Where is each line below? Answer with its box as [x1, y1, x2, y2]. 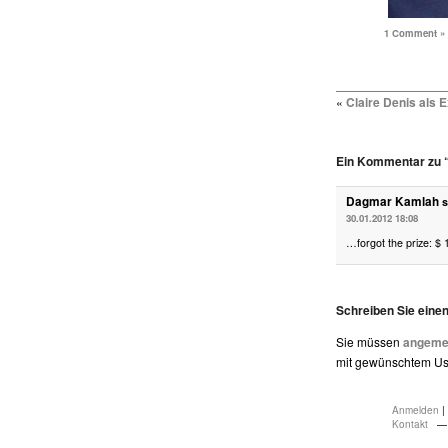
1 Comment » [384, 25, 445, 40]
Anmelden [392, 402, 439, 417]
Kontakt [392, 416, 428, 431]
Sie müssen [336, 332, 403, 350]
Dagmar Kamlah [346, 192, 439, 210]
